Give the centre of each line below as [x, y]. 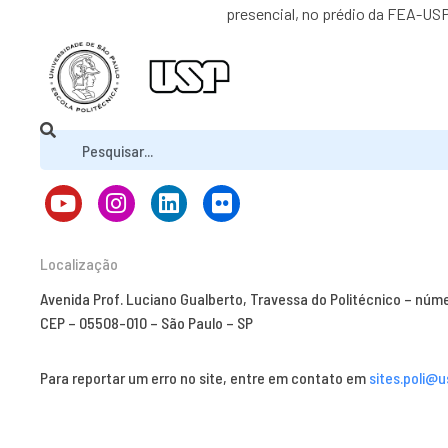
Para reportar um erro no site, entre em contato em [204, 378]
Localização [79, 264]
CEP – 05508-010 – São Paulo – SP [146, 323]
